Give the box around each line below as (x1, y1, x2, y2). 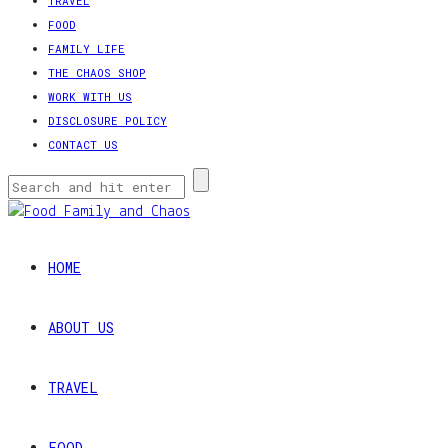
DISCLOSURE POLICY (48, 113, 167, 129)
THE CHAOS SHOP (48, 65, 146, 81)
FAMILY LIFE (48, 41, 125, 57)
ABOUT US (48, 318, 114, 338)
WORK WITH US (48, 89, 132, 105)
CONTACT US (48, 137, 118, 153)
